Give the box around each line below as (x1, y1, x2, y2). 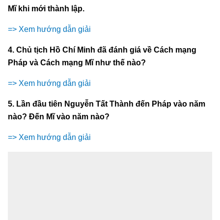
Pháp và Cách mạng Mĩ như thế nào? (8, 58, 146, 67)
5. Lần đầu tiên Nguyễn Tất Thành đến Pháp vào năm (8, 99, 205, 108)
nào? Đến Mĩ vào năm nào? (8, 112, 110, 121)
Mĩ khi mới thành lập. (8, 4, 84, 13)
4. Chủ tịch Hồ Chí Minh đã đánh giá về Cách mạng (8, 45, 196, 54)
